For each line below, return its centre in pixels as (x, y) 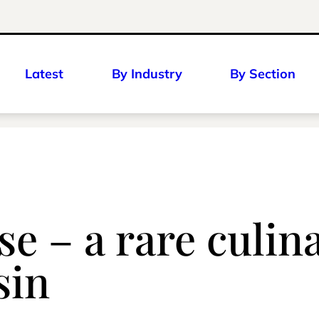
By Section (263, 74)
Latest (44, 74)
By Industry (147, 74)
